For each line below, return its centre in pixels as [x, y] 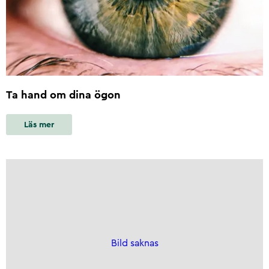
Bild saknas [134, 243]
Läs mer [39, 125]
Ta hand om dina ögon [63, 95]
